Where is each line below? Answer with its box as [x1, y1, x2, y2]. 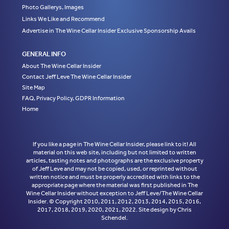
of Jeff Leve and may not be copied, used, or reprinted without [32, 165, 197, 173]
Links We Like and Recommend [21, 15, 105, 23]
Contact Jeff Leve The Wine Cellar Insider [21, 73, 131, 81]
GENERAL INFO [21, 50, 66, 58]
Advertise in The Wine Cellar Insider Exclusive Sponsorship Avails [21, 27, 196, 35]
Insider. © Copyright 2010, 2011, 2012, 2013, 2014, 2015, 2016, [28, 198, 201, 205]
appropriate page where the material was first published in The [31, 181, 198, 189]
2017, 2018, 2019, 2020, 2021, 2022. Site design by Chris [37, 206, 192, 214]
